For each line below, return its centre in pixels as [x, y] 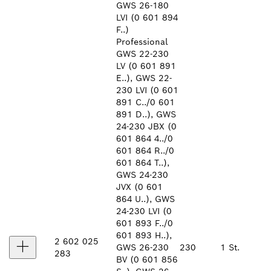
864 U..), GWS [145, 199]
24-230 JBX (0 [146, 126]
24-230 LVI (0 [144, 211]
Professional [142, 42]
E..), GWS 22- [144, 78]
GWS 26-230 [142, 247]
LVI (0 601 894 [147, 18]
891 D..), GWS [146, 114]
